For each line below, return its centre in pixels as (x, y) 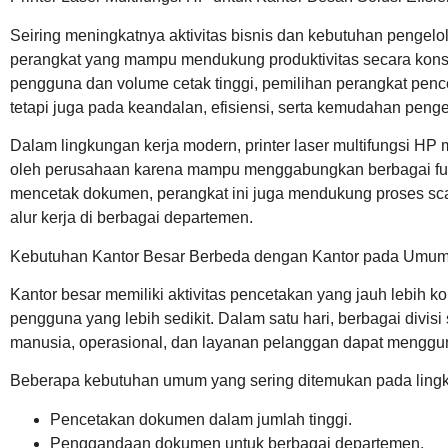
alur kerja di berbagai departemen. (131, 218)
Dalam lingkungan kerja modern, (127, 146)
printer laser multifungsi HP (341, 146)
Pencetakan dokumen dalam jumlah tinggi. (201, 419)
